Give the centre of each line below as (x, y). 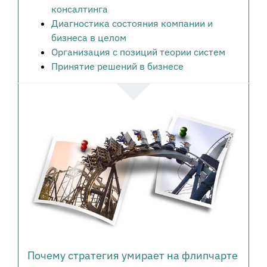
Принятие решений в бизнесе (117, 66)
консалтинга (79, 9)
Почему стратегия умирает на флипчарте (132, 255)
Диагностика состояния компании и (132, 24)
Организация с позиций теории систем (138, 52)
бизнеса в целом (89, 38)
